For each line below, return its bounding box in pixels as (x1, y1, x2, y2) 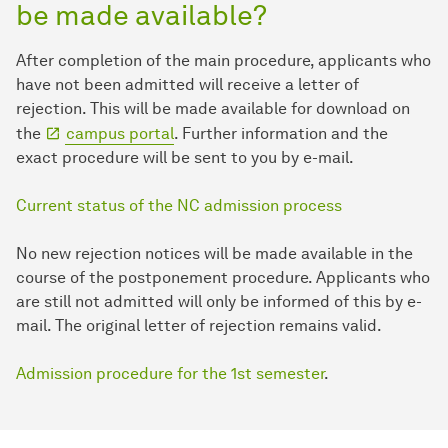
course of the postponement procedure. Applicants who (16, 267, 430, 287)
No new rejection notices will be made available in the (16, 243, 413, 263)
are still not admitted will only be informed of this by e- (16, 291, 422, 311)
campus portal (66, 123, 174, 143)
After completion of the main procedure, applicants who (16, 50, 431, 70)
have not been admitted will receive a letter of (16, 74, 359, 94)
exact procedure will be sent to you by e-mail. (16, 147, 354, 167)
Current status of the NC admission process (16, 195, 342, 215)
